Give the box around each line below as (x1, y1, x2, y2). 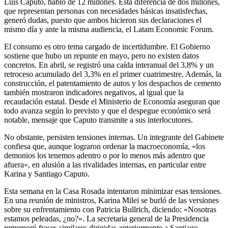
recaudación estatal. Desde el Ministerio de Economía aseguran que (4, 97, 220, 106)
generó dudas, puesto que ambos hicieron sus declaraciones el (4, 15, 202, 24)
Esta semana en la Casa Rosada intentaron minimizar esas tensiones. (4, 186, 222, 195)
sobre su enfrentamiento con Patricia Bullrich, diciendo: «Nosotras (4, 205, 216, 214)
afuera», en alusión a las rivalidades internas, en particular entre (4, 160, 206, 169)
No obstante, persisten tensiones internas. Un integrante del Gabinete (4, 132, 224, 141)
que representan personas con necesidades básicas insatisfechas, (4, 6, 208, 15)
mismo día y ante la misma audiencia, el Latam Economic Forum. (4, 24, 214, 34)
